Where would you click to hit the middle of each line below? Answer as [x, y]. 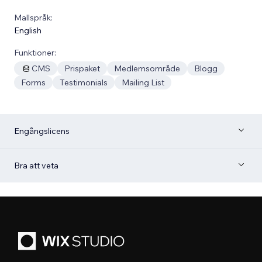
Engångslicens [42, 131]
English [28, 30]
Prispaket [82, 68]
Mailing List [143, 82]
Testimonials [84, 82]
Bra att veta [36, 165]
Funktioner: [35, 52]
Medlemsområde [147, 68]
